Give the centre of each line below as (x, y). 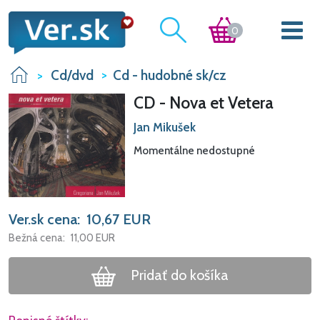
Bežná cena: (37, 238)
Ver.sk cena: (44, 220)
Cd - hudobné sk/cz (169, 76)
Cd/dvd (72, 76)
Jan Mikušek (164, 127)
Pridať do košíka (180, 275)
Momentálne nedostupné (194, 151)
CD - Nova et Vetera (203, 103)
